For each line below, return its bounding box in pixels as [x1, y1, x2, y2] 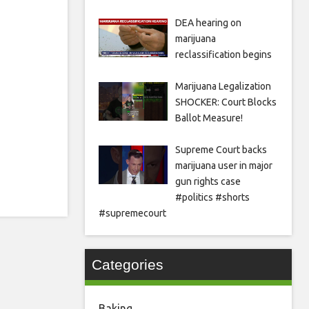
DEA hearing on [175, 17, 241, 29]
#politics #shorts [175, 192, 250, 203]
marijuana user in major [175, 160, 272, 172]
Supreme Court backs [175, 144, 267, 156]
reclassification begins [175, 49, 272, 61]
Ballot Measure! [175, 112, 243, 124]
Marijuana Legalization [175, 81, 271, 92]
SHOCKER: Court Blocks [175, 97, 277, 108]
